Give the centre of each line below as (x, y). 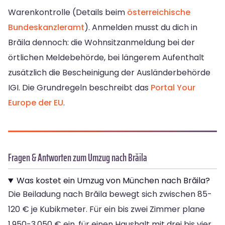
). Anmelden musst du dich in (141, 28)
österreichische (159, 13)
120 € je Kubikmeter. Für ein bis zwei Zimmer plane (106, 209)
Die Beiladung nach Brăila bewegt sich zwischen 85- (110, 194)
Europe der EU (36, 103)
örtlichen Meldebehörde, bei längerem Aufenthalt (106, 58)
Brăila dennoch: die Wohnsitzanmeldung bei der (101, 43)
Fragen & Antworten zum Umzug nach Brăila (78, 158)
